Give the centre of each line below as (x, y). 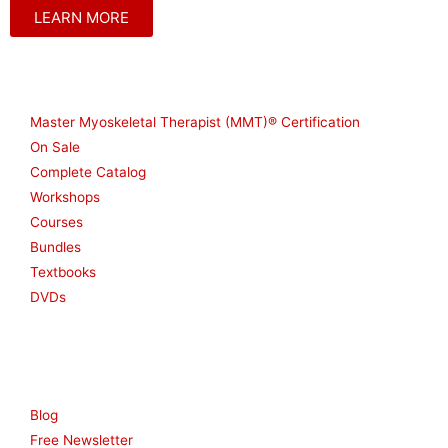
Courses (56, 222)
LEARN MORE (81, 18)
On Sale (55, 147)
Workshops (65, 197)
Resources (64, 376)
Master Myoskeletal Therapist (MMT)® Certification (195, 122)
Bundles (55, 247)
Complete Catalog (88, 172)
